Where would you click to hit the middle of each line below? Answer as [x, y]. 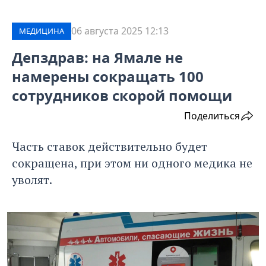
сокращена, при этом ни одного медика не [132, 163]
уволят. [32, 180]
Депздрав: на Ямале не [97, 58]
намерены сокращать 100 [108, 77]
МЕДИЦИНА [42, 31]
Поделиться [212, 116]
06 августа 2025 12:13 [120, 31]
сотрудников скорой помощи [122, 96]
